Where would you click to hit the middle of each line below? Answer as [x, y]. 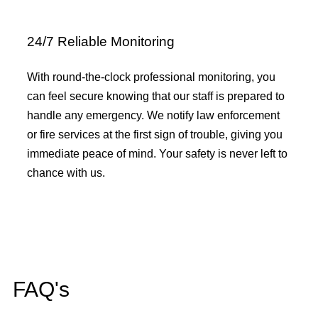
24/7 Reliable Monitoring [101, 42]
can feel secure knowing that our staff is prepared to [156, 97]
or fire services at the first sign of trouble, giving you [155, 135]
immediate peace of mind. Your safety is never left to [157, 154]
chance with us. [66, 173]
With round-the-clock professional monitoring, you [151, 77]
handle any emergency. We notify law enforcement [153, 116]
